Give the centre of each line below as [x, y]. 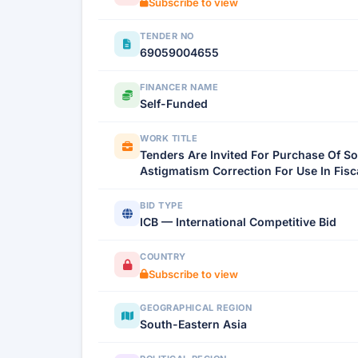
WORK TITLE [169, 138]
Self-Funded [174, 103]
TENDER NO [167, 36]
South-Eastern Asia [193, 324]
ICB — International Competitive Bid [238, 222]
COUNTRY [163, 257]
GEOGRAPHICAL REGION [196, 308]
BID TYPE [162, 205]
